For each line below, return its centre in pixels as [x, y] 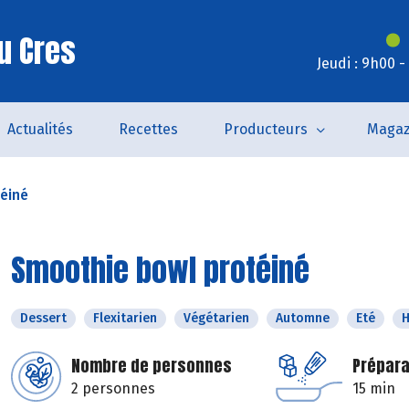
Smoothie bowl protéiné [160, 270]
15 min [374, 388]
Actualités [40, 129]
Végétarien [216, 318]
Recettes [148, 129]
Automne [303, 318]
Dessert [43, 318]
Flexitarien [125, 318]
